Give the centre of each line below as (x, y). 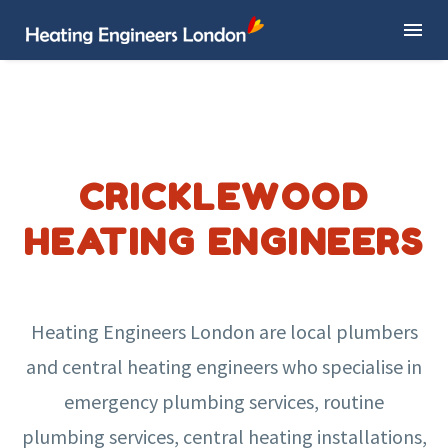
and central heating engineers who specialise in (224, 366)
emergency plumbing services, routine (224, 401)
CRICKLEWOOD (224, 196)
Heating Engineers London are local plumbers (224, 331)
